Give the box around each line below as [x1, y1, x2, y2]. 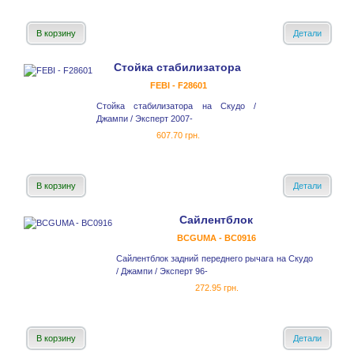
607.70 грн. [156, 130, 200, 141]
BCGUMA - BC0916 [177, 233, 256, 243]
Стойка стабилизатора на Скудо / [96, 101, 256, 111]
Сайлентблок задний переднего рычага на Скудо [116, 254, 313, 264]
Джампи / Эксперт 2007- [96, 114, 193, 124]
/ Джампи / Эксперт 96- [116, 266, 208, 277]
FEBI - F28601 [149, 81, 207, 91]
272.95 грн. [194, 283, 239, 293]
